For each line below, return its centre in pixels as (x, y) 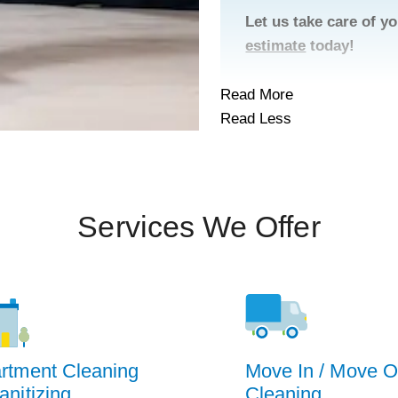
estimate (276, 46)
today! (330, 46)
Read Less (256, 119)
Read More (257, 95)
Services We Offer (199, 227)
